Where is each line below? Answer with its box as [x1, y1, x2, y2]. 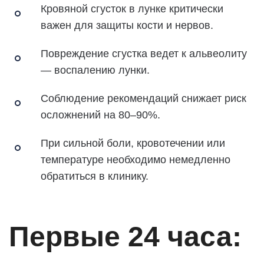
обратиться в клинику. [41, 170, 148, 182]
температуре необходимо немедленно [41, 153, 230, 166]
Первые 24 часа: [9, 220, 242, 252]
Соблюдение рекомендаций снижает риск [41, 92, 246, 104]
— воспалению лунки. [41, 64, 150, 76]
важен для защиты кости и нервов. [41, 19, 213, 31]
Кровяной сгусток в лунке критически [41, 2, 223, 15]
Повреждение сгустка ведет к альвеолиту [41, 47, 247, 60]
